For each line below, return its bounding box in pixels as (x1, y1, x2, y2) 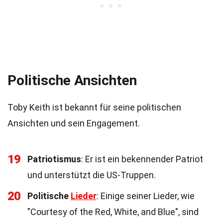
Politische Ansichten (7, 72, 137, 89)
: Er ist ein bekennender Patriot (81, 154, 203, 164)
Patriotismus (27, 154, 81, 164)
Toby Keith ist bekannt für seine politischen (7, 102, 181, 112)
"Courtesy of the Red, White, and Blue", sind (27, 207, 199, 217)
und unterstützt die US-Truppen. (27, 170, 156, 180)
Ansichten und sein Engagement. (7, 118, 140, 128)
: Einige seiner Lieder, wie (97, 191, 195, 201)
